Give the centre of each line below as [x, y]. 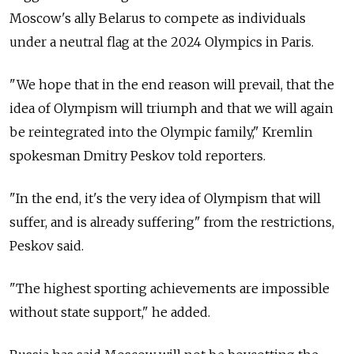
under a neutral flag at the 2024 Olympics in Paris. [162, 41]
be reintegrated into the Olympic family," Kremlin [161, 132]
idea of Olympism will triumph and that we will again [171, 108]
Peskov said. [47, 245]
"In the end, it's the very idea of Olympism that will [165, 198]
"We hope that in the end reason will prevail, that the [172, 84]
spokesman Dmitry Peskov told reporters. [137, 155]
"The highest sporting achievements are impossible [169, 288]
